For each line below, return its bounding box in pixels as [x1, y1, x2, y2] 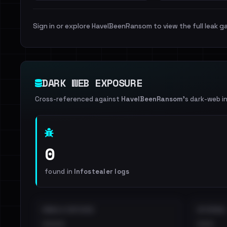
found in [45, 167, 74, 176]
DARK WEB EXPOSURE [42, 75, 142, 90]
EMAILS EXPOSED [43, 206, 95, 213]
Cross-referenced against [35, 95, 121, 103]
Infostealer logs [74, 167, 130, 176]
